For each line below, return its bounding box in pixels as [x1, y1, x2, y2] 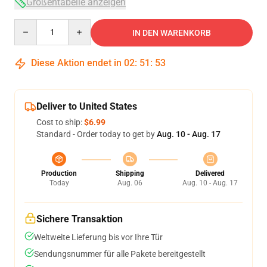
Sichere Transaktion [36, 213, 123, 225]
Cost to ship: [36, 117, 84, 127]
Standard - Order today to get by [36, 129, 157, 139]
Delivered [195, 169, 225, 178]
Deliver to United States [36, 101, 137, 112]
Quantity [14, 20, 46, 29]
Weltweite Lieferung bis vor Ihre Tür [34, 232, 163, 242]
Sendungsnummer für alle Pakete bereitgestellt [34, 249, 206, 259]
